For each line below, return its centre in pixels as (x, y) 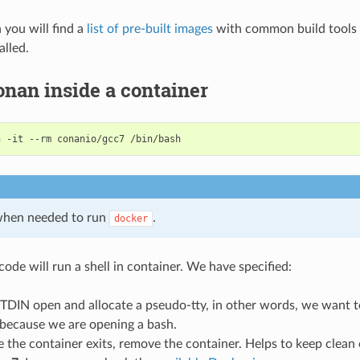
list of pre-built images (149, 29)
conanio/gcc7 (90, 139)
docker (131, 218)
